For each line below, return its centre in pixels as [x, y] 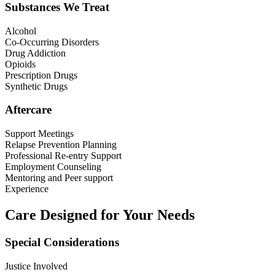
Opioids [20, 64]
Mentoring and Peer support [59, 178]
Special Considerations [62, 242]
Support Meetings [39, 134]
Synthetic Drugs [36, 86]
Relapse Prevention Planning [61, 145]
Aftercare [28, 110]
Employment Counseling [53, 167]
